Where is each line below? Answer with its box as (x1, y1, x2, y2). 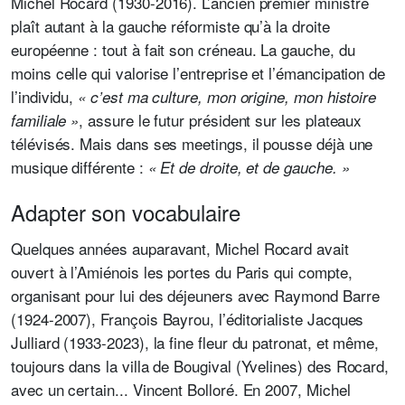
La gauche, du (260, 38, 355, 61)
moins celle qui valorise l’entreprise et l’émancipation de (11, 61, 386, 84)
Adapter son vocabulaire (11, 196, 240, 228)
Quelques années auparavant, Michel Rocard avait (11, 237, 349, 259)
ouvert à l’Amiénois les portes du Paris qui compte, (11, 260, 353, 283)
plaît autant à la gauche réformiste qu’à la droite (11, 14, 330, 37)
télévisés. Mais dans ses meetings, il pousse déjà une (11, 132, 373, 155)
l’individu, (11, 85, 79, 108)
